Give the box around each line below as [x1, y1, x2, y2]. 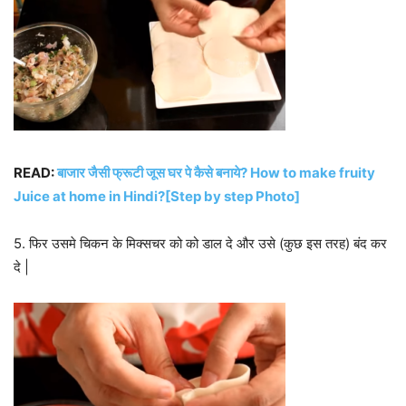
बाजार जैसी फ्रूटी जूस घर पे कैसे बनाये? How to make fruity [57, 163, 375, 181]
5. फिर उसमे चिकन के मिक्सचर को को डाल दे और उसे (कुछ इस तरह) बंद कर [14, 234, 387, 252]
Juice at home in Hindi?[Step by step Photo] [14, 187, 300, 205]
